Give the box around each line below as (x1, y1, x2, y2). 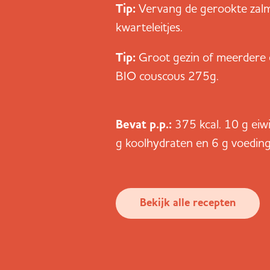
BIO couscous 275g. (116, 67, 219, 83)
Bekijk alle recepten (140, 198, 236, 209)
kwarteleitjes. (116, 19, 183, 34)
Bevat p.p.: (116, 116, 175, 133)
